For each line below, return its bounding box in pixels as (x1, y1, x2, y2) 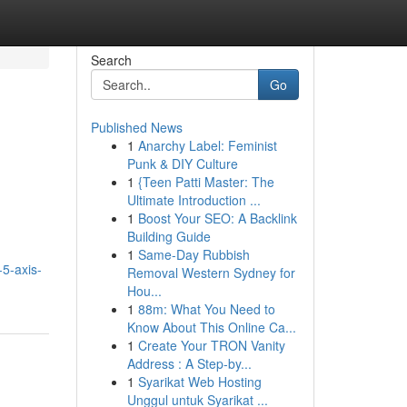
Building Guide (126, 227, 211, 245)
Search (90, 51, 132, 69)
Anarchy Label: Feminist (137, 136, 277, 154)
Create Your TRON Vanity (137, 336, 285, 354)
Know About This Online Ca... (126, 318, 296, 336)
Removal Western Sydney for (126, 263, 295, 282)
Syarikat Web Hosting (137, 372, 262, 391)
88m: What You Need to (137, 300, 275, 318)
